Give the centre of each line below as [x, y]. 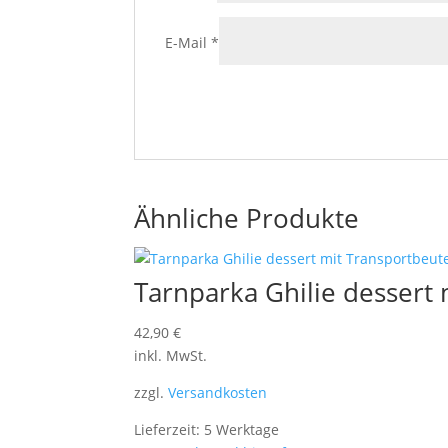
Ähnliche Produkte [247, 217]
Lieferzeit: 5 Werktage [207, 429]
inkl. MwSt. [171, 355]
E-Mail [188, 42]
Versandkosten [218, 392]
